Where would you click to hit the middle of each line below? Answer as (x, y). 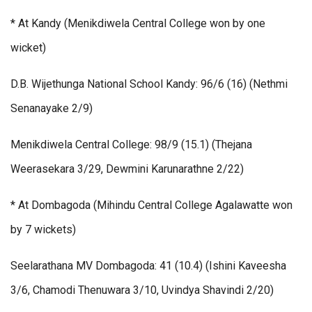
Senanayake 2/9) (52, 109)
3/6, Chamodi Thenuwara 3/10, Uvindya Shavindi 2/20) (142, 290)
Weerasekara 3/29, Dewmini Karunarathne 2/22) (127, 169)
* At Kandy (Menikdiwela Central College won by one (138, 24)
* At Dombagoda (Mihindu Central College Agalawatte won (151, 205)
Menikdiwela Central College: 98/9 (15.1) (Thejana (131, 145)
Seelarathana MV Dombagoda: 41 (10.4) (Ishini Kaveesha (148, 266)
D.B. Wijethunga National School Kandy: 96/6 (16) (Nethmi (149, 84)
